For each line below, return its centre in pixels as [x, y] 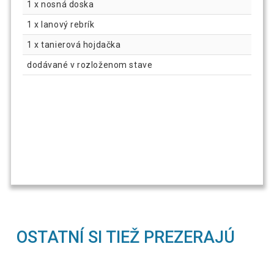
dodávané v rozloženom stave [90, 65]
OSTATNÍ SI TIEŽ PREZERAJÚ [126, 237]
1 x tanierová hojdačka [74, 44]
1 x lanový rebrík [61, 24]
